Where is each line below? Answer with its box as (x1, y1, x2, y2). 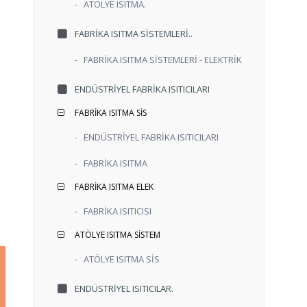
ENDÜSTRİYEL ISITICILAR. (75, 282, 173, 295)
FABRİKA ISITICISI (79, 204, 151, 217)
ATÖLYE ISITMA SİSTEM (75, 228, 160, 241)
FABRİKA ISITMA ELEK (75, 180, 153, 193)
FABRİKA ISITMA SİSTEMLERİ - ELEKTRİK (79, 53, 242, 66)
